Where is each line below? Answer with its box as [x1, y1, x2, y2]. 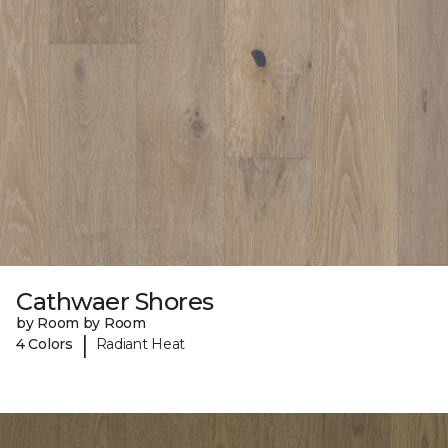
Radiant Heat [95, 335, 186, 354]
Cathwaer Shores [16, 286, 214, 316]
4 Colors [16, 335, 73, 354]
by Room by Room [16, 313, 146, 332]
